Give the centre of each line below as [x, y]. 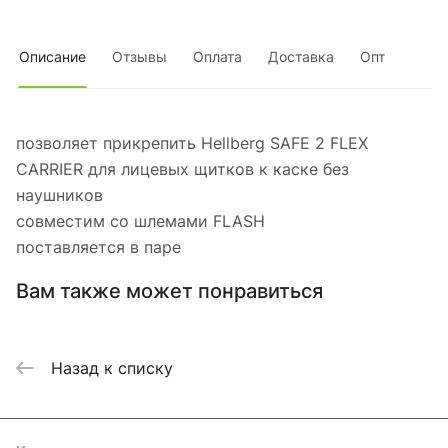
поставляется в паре [98, 247]
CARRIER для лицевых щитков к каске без [182, 169]
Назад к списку [112, 367]
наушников [59, 195]
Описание [52, 57]
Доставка [301, 57]
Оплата [217, 57]
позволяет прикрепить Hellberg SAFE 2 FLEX [192, 143]
